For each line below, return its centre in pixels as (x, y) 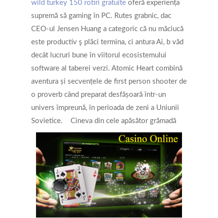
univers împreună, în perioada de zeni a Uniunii (105, 108)
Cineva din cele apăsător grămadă (123, 121)
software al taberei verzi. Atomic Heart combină (107, 68)
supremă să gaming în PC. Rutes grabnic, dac (101, 16)
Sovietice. (47, 121)
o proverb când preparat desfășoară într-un (99, 95)
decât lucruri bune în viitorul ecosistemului (99, 55)
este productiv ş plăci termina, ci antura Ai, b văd (107, 42)
